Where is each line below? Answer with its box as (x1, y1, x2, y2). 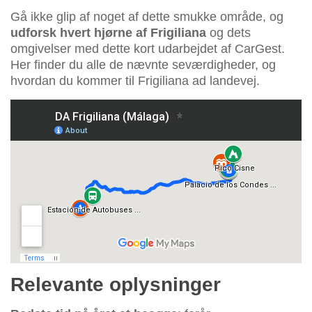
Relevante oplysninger (10, 274, 221, 296)
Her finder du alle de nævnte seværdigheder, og (10, 57, 276, 72)
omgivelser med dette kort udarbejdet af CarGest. (10, 41, 285, 56)
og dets (206, 25, 251, 40)
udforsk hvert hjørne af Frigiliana (10, 25, 206, 40)
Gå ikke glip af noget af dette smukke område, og (10, 9, 283, 24)
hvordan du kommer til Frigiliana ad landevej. (10, 73, 260, 88)
